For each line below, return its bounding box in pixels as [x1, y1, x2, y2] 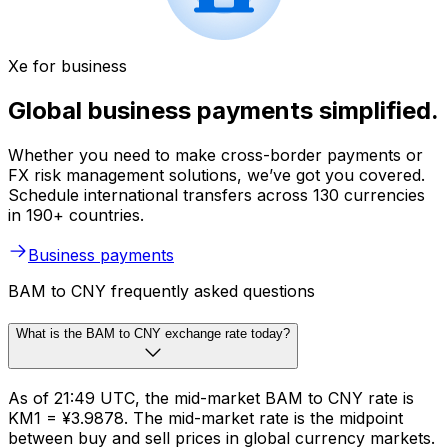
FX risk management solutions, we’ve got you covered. [8, 165, 425, 186]
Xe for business [8, 56, 127, 77]
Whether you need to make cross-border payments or [8, 145, 423, 166]
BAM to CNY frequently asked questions [8, 281, 315, 302]
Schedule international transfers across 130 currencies [8, 185, 425, 206]
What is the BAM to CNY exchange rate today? [16, 325, 290, 341]
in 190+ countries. [8, 205, 144, 226]
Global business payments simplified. [8, 96, 439, 126]
